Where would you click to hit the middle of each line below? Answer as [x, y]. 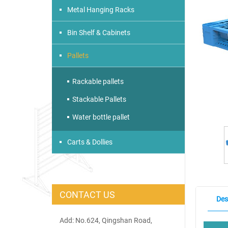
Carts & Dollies [90, 142]
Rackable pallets [98, 81]
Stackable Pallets [99, 99]
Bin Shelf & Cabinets [99, 32]
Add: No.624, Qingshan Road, [106, 220]
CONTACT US [87, 194]
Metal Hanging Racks [101, 9]
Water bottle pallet [101, 117]
